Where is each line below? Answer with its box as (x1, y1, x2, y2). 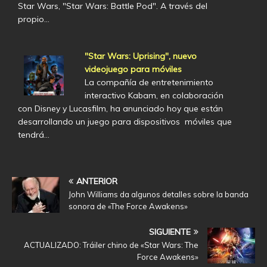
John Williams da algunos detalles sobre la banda (69, 190, 249, 200)
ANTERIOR (76, 176, 117, 187)
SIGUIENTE (149, 226, 191, 238)
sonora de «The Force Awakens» (69, 201, 188, 212)
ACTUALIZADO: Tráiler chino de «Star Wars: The (24, 240, 198, 250)
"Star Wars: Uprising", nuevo (84, 51, 197, 62)
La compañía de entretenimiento (84, 77, 213, 88)
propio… (18, 14, 49, 25)
